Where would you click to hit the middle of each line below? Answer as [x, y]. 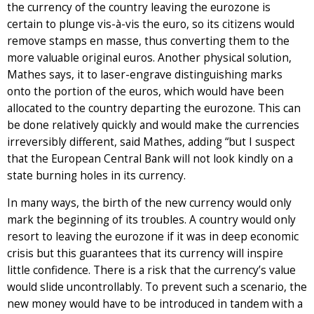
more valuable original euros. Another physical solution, [149, 57]
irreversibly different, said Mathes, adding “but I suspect [151, 142]
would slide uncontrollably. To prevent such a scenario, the [157, 287]
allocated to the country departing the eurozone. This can [154, 108]
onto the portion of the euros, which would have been [145, 91]
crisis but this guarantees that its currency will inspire [145, 253]
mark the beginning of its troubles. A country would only [151, 219]
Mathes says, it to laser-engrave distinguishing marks [145, 74]
